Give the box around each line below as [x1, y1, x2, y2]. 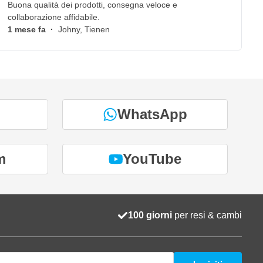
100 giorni [128, 210, 172, 221]
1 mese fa [8, 25, 50, 35]
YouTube [123, 150, 181, 167]
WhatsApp [117, 106, 187, 122]
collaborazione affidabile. [8, 12, 100, 22]
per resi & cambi [172, 210, 242, 221]
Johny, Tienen [58, 25, 110, 35]
